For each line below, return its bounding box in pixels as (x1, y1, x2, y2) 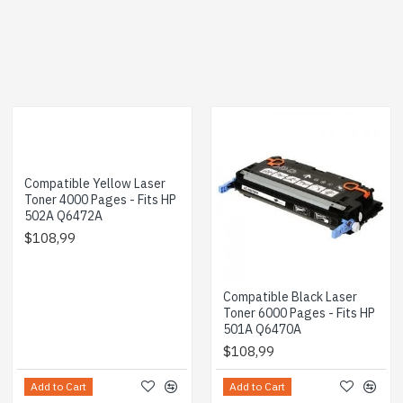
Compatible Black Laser (222, 289, 357, 305)
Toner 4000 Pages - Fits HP (24, 192, 177, 209)
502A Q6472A (24, 208, 103, 225)
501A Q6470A (222, 321, 301, 337)
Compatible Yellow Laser (24, 175, 166, 193)
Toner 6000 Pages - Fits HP (222, 305, 375, 321)
